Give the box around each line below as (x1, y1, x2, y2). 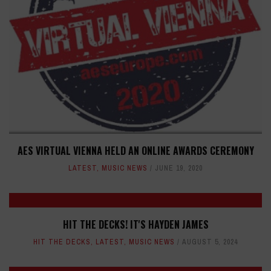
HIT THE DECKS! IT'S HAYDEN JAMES (62, 217, 209, 232)
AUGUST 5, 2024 (182, 237, 238, 247)
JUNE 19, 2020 (155, 163, 203, 174)
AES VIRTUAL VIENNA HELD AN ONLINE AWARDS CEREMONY (17, 143, 254, 158)
